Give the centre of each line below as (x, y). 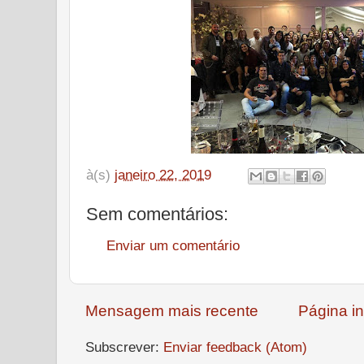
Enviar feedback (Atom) (235, 347)
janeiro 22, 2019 (163, 174)
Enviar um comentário (173, 245)
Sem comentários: (157, 214)
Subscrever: (124, 347)
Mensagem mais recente (172, 311)
